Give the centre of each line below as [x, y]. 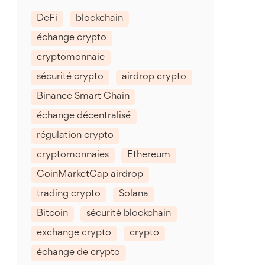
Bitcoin [52, 214]
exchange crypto [74, 233]
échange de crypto [78, 253]
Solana [134, 194]
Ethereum [149, 155]
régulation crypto [75, 136]
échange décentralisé [84, 116]
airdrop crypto [154, 77]
